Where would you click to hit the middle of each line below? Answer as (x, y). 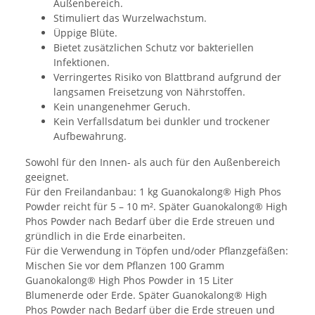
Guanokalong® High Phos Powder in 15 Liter (129, 280)
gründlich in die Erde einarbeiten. (105, 236)
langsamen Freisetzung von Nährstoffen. (149, 91)
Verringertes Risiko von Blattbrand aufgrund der (167, 77)
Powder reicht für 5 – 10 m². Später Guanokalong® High (156, 206)
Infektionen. (82, 62)
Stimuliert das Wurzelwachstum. (130, 18)
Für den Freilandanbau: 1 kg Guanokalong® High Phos (153, 191)
